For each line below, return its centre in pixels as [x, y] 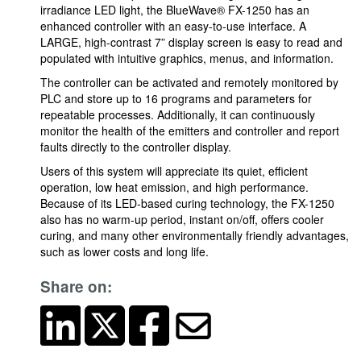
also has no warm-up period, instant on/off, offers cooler [182, 219]
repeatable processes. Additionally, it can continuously [178, 114]
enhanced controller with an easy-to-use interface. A [173, 26]
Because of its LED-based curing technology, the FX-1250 [187, 203]
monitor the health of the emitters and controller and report [190, 131]
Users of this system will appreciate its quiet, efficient [174, 171]
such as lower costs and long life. [124, 251]
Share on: [76, 286]
